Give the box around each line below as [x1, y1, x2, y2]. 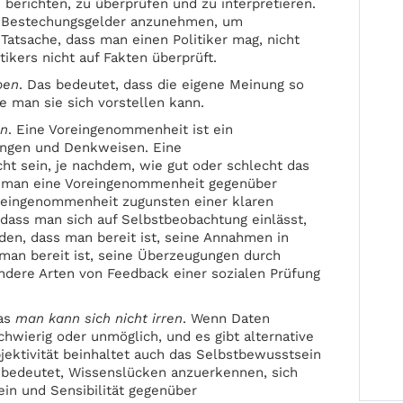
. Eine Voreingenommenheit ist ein [8, 121, 234, 138]
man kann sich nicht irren [15, 310, 184, 327]
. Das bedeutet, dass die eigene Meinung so [19, 76, 305, 93]
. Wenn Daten [183, 310, 271, 327]
